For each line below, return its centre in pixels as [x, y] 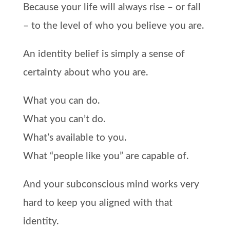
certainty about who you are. [85, 72]
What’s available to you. [74, 138]
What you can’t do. [64, 119]
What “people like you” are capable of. [106, 156]
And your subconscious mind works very [111, 184]
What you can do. [61, 101]
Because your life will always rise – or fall [112, 7]
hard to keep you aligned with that [98, 203]
